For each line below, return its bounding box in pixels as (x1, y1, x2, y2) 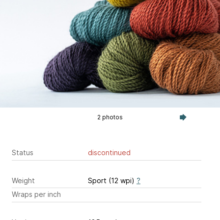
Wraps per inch (12, 190, 61, 199)
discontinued (88, 148, 131, 157)
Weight (12, 176, 35, 185)
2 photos (97, 113, 123, 121)
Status (12, 148, 33, 157)
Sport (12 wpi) (88, 176, 137, 185)
